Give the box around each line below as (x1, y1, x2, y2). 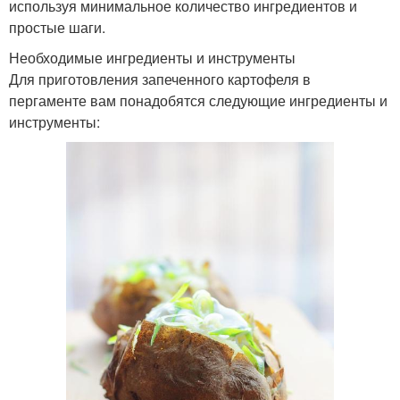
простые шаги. (9, 16, 105, 37)
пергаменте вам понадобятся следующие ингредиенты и (9, 89, 387, 111)
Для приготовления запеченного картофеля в (9, 68, 311, 89)
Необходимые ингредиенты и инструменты (9, 46, 296, 68)
